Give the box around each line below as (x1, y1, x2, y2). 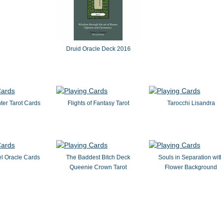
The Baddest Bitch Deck (66, 154, 130, 161)
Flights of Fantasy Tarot (67, 100, 129, 107)
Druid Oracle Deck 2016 (66, 45, 131, 52)
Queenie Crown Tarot (70, 164, 127, 171)
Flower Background (165, 164, 217, 171)
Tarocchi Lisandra (167, 100, 215, 107)
